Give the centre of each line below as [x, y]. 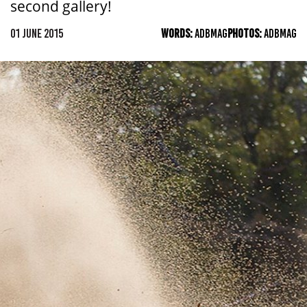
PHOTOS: [246, 34]
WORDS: [178, 34]
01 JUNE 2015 [37, 34]
